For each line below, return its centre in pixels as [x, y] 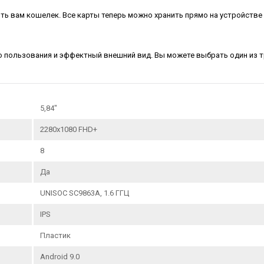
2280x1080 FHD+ [69, 129]
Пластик [56, 235]
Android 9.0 [60, 256]
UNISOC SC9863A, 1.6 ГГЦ [85, 193]
